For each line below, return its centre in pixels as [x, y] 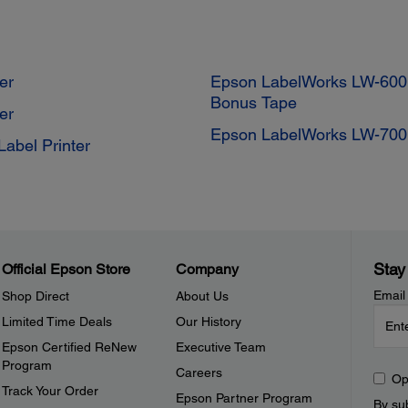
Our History [209, 322]
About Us [203, 296]
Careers [199, 373]
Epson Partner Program [245, 398]
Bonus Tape [254, 103]
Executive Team [221, 347]
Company [208, 270]
